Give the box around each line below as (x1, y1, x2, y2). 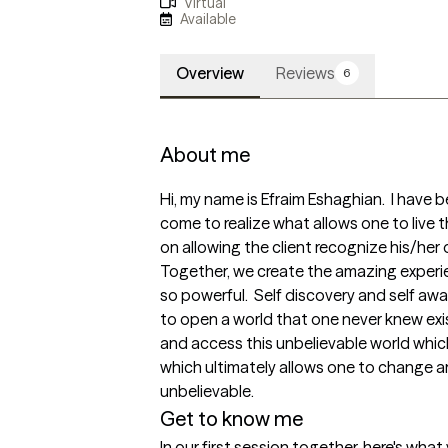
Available (180, 9, 237, 28)
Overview (176, 63, 244, 84)
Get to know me (160, 406, 303, 432)
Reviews (276, 63, 335, 84)
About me (160, 142, 250, 168)
